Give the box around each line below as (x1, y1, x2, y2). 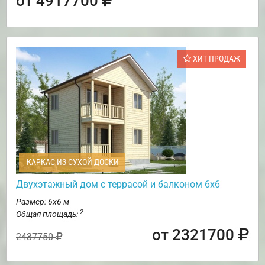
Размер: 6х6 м (16, 197, 69, 207)
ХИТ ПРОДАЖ (191, 54, 240, 64)
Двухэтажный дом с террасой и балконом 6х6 (16, 179, 220, 190)
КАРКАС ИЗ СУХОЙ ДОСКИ (25, 157, 119, 167)
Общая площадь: (16, 209, 80, 219)
